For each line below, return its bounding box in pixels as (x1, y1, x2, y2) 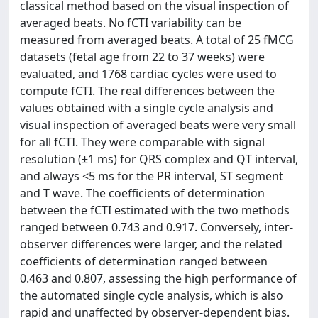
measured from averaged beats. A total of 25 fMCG (20, 32, 294, 48)
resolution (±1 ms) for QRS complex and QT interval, (20, 151, 298, 167)
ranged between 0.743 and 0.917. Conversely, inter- (20, 219, 293, 235)
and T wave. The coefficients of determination (20, 185, 265, 201)
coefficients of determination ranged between (20, 253, 268, 269)
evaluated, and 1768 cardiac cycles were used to (20, 66, 277, 82)
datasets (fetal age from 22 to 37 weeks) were (20, 49, 265, 65)
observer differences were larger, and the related (20, 236, 283, 252)
